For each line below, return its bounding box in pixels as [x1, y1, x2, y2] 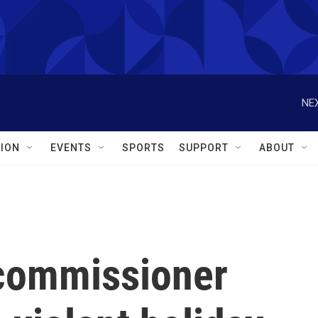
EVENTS [50, 142, 92, 153]
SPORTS [122, 142, 165, 153]
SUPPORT [179, 142, 229, 153]
